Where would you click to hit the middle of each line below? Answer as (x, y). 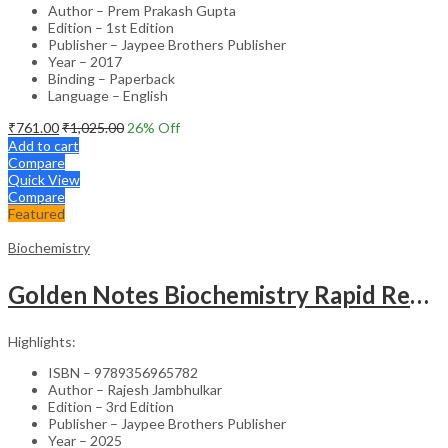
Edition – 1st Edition (111, 27)
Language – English (108, 95)
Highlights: (42, 341)
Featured (36, 213)
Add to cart (43, 145)
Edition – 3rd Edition (111, 406)
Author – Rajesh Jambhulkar (135, 389)
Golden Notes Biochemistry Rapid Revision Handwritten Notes (419, 294)
